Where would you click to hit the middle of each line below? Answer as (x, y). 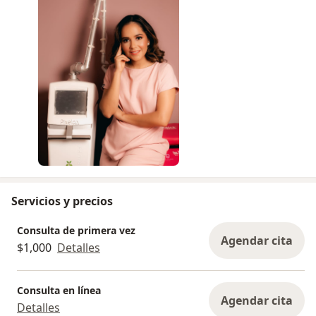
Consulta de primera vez (76, 231)
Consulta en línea (59, 291)
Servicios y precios (62, 201)
